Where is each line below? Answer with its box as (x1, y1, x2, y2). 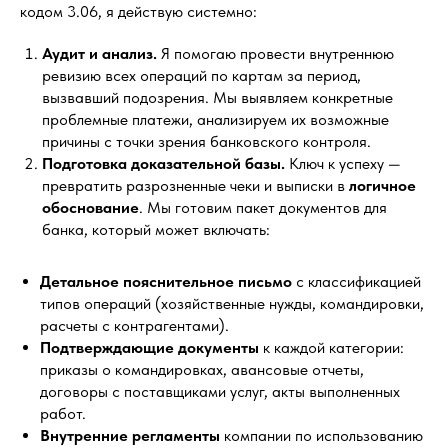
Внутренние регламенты (40, 426, 220, 445)
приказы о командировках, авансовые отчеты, (40, 360, 364, 379)
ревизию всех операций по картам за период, (42, 66, 361, 85)
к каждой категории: (259, 338, 404, 357)
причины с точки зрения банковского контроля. (42, 132, 371, 151)
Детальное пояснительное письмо (40, 272, 292, 291)
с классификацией (292, 272, 421, 291)
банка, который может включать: (42, 220, 270, 239)
